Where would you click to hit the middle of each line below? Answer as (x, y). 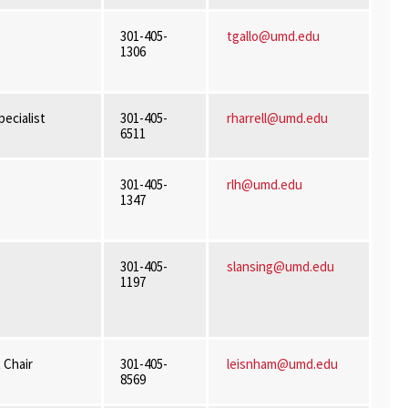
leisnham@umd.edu (282, 364)
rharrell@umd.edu (277, 118)
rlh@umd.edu (264, 184)
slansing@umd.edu (281, 266)
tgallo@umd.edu (273, 36)
